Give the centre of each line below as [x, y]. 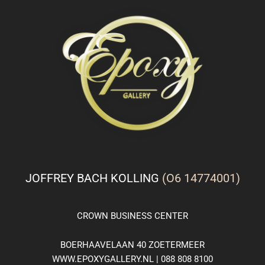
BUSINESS [131, 216]
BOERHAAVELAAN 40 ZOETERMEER [132, 245]
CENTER [170, 216]
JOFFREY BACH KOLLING [93, 178]
